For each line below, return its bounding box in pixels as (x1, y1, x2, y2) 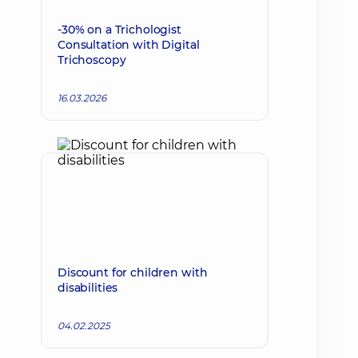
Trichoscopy (58, 53, 126, 67)
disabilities (58, 280, 118, 295)
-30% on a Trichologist (58, 22, 181, 37)
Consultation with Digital (58, 38, 200, 52)
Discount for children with (58, 265, 208, 280)
